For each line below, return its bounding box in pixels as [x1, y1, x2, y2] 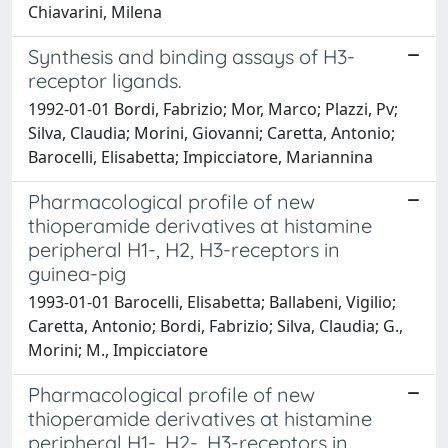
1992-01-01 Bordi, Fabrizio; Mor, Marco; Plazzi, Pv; [28, 98, 398, 120]
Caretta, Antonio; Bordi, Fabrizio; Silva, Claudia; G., [28, 315, 403, 337]
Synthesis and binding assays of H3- [28, 44, 355, 69]
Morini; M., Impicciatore [28, 339, 208, 361]
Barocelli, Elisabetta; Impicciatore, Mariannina [28, 146, 373, 168]
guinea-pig [28, 261, 126, 286]
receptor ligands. [28, 68, 182, 93]
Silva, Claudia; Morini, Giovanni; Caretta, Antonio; [28, 122, 395, 144]
